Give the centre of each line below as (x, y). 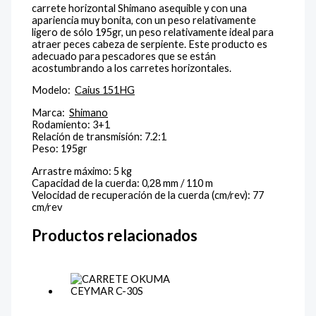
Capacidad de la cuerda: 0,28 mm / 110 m (123, 183)
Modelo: (54, 90)
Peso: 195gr (60, 148)
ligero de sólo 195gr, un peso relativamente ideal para (153, 32)
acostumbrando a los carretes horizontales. (132, 68)
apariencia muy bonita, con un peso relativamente (144, 20)
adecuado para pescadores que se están (124, 56)
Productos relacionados (115, 235)
